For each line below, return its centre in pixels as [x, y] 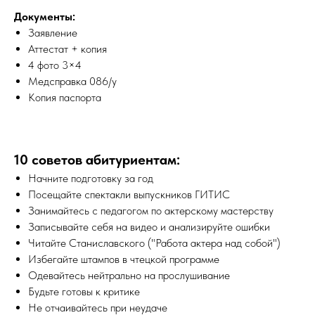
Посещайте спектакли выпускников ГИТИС [129, 194]
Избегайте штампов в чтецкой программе [124, 259]
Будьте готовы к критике [84, 291]
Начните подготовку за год [91, 178]
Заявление [53, 32]
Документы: [45, 16]
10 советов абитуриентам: [97, 159]
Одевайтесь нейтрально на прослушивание [129, 275]
